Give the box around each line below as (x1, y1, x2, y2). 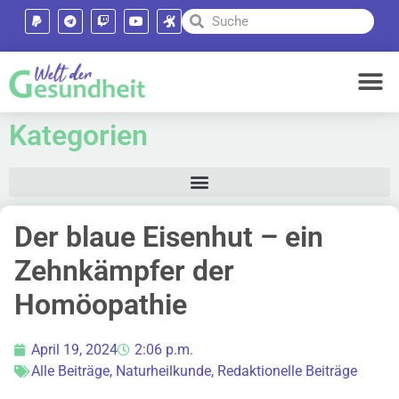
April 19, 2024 (31, 340, 118, 358)
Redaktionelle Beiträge (217, 362, 357, 379)
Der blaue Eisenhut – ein (14, 219, 323, 254)
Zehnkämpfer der (14, 253, 234, 288)
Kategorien (9, 118, 148, 152)
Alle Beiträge (31, 362, 110, 379)
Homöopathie (14, 287, 187, 322)
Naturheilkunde (116, 362, 211, 379)
